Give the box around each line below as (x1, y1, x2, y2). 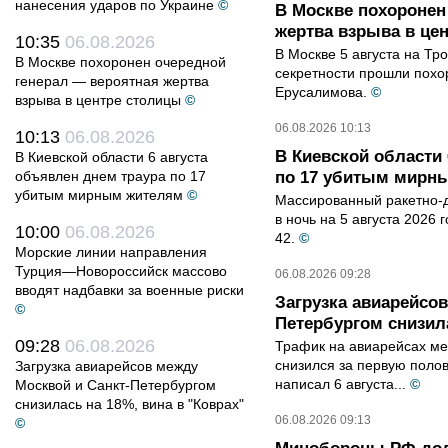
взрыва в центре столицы (15, 92, 181, 108)
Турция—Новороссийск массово (15, 263, 227, 279)
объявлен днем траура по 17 (15, 168, 206, 184)
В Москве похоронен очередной (15, 54, 226, 70)
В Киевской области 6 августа (15, 149, 208, 165)
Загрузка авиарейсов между (15, 358, 198, 374)
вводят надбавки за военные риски (15, 282, 244, 298)
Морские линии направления (15, 244, 207, 260)
